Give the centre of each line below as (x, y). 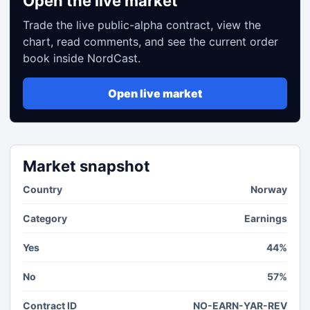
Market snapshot (86, 166)
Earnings (266, 218)
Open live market (155, 93)
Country (43, 189)
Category (45, 218)
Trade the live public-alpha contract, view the (142, 25)
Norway (269, 189)
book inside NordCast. (82, 58)
